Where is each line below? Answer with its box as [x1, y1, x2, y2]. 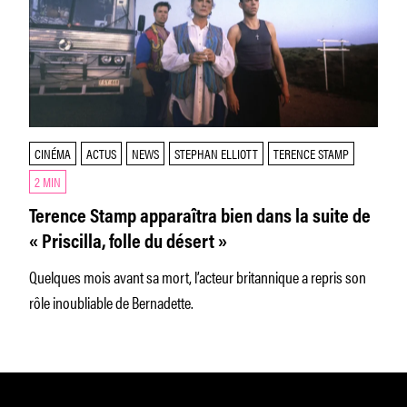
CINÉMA [35, 144, 71, 163]
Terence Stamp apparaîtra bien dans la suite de [29, 208, 371, 228]
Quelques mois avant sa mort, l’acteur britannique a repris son [29, 264, 366, 288]
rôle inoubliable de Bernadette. [29, 290, 194, 313]
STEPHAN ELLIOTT [174, 144, 258, 163]
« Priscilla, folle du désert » [29, 233, 227, 253]
